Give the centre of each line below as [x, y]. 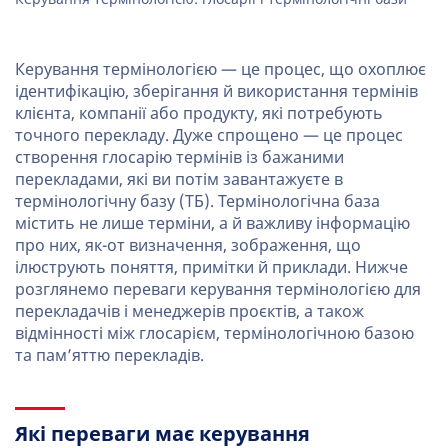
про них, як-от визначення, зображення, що [188, 245]
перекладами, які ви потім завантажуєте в [179, 179]
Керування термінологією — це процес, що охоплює [220, 69]
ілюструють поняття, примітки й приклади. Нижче [211, 267]
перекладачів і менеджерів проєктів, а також [189, 311]
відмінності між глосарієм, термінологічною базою [214, 333]
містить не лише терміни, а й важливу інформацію [212, 223]
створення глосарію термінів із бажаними [179, 157]
